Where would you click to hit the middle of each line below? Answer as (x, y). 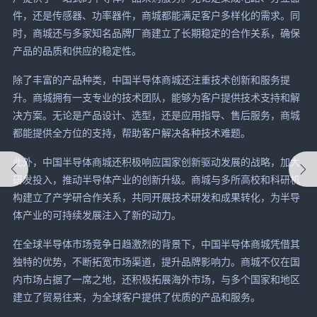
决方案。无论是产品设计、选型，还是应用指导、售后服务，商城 (156, 115)
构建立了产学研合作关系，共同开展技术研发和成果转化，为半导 (156, 197)
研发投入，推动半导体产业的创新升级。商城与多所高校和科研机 (156, 179)
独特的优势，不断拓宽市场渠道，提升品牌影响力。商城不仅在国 (156, 261)
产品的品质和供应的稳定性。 (77, 50)
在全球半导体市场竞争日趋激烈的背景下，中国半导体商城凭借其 (156, 243)
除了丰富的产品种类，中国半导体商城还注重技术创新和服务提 (151, 79)
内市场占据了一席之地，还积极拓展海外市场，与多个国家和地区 (156, 279)
